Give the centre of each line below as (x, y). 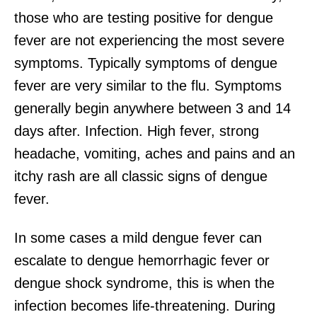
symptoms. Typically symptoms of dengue (146, 63)
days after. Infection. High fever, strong (137, 131)
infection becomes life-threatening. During (145, 305)
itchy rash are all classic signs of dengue (141, 176)
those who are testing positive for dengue (144, 17)
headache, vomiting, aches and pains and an (155, 153)
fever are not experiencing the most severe (149, 40)
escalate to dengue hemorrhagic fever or (142, 260)
